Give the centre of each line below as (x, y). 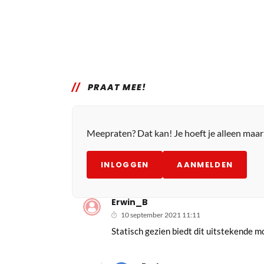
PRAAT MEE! (117, 87)
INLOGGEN (125, 164)
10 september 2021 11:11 (161, 214)
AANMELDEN (205, 164)
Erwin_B (130, 202)
